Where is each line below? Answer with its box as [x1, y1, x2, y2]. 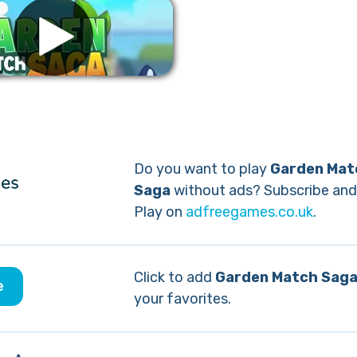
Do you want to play [133, 160, 270, 178]
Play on [133, 203, 186, 221]
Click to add [133, 269, 215, 286]
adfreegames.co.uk [185, 203, 313, 221]
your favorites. [133, 290, 231, 308]
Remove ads [9, 98, 97, 116]
